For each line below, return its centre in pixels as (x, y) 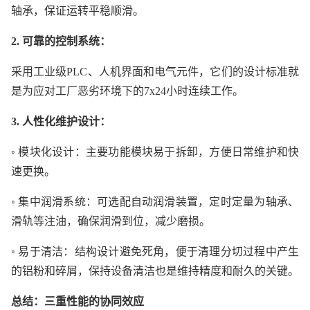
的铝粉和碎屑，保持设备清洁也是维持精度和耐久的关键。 (155, 271)
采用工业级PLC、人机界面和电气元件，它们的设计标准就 (155, 72)
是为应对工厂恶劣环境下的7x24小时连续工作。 (127, 91)
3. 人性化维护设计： (61, 122)
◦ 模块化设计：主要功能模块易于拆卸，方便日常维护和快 (155, 152)
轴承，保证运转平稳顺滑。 (77, 11)
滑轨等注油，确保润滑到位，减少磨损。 (111, 221)
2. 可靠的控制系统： (61, 42)
